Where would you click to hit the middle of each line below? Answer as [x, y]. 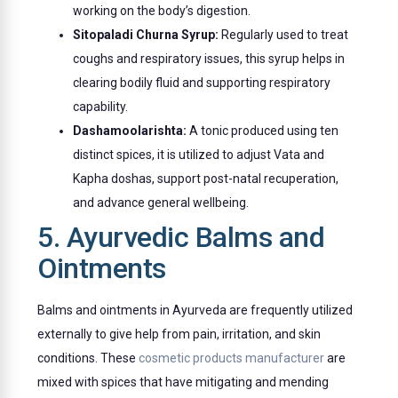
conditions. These [88, 358]
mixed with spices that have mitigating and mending [183, 382]
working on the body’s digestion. [162, 11]
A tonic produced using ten [263, 131]
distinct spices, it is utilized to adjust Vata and [199, 155]
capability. [101, 107]
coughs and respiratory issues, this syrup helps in [209, 59]
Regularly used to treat [284, 35]
